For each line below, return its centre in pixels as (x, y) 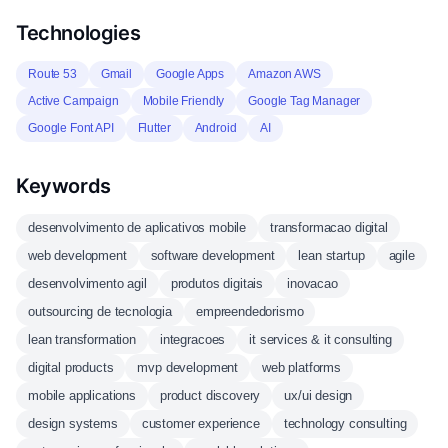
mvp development (188, 367)
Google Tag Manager (304, 101)
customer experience (200, 423)
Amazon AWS (284, 74)
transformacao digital (329, 227)
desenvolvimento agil (87, 283)
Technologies (78, 33)
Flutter (154, 128)
